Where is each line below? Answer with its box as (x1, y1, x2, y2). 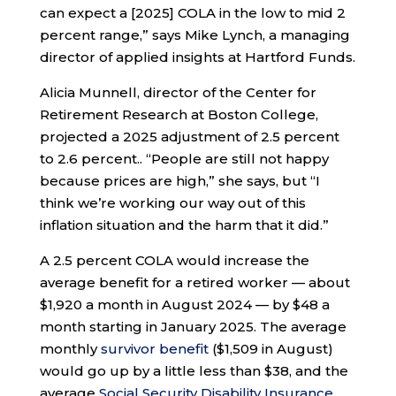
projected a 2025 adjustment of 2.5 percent (39, 128, 339, 146)
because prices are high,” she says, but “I (39, 172, 320, 190)
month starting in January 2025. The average (39, 318, 346, 336)
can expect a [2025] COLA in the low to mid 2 (39, 4, 346, 22)
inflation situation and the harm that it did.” (39, 217, 329, 234)
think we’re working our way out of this (39, 194, 306, 212)
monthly (39, 340, 101, 358)
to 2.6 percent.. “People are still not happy (39, 150, 329, 168)
